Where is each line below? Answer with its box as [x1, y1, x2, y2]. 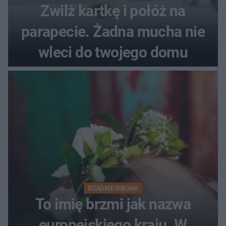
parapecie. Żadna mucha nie [21, 22, 205, 40]
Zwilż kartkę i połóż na [40, 2, 186, 20]
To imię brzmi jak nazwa [35, 195, 191, 213]
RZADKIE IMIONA [88, 184, 138, 192]
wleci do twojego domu [38, 43, 188, 61]
